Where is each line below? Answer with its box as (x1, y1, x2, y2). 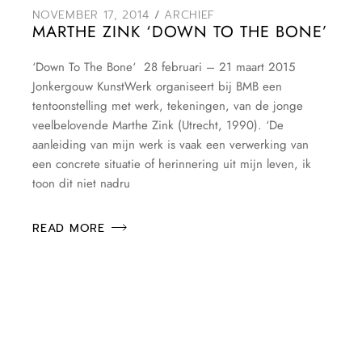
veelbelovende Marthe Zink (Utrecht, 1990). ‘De (32, 116, 284, 135)
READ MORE (32, 220, 105, 238)
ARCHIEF (164, 6, 216, 24)
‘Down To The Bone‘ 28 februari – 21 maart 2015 (32, 58, 296, 77)
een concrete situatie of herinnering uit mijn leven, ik (32, 155, 312, 174)
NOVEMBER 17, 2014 (32, 6, 149, 24)
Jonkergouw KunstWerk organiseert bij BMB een (32, 78, 283, 96)
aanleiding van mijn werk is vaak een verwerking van (32, 136, 309, 154)
